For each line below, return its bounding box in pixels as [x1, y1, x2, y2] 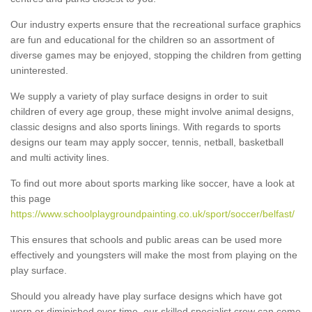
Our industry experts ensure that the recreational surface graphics [10, 18, 301, 30]
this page [10, 192, 51, 204]
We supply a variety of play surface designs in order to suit [10, 90, 267, 102]
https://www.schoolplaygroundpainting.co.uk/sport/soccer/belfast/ [10, 208, 295, 219]
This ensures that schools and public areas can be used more [10, 233, 282, 245]
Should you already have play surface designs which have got [10, 290, 282, 302]
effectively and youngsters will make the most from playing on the [10, 249, 297, 260]
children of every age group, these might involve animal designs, [10, 105, 294, 117]
